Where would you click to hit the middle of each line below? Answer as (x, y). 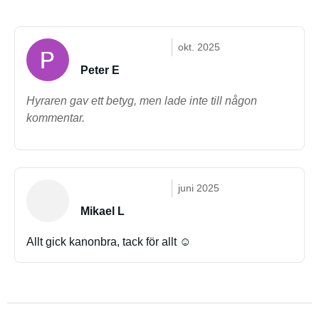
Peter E (100, 70)
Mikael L (103, 211)
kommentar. (56, 118)
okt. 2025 (199, 47)
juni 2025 (199, 188)
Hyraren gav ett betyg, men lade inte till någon (142, 101)
